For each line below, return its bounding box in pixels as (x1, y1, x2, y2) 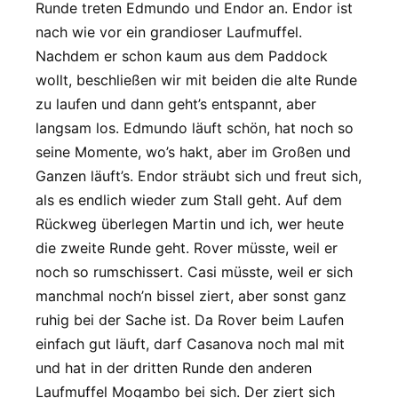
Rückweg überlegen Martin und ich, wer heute (36, 215, 344, 234)
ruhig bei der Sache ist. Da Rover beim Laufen (36, 311, 344, 330)
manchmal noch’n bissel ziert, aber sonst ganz (36, 287, 346, 306)
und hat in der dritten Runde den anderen (36, 359, 312, 378)
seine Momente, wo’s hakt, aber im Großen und (36, 143, 351, 162)
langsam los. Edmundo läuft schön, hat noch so (36, 119, 354, 138)
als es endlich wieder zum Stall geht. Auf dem (36, 191, 342, 210)
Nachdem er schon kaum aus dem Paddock (36, 47, 328, 66)
